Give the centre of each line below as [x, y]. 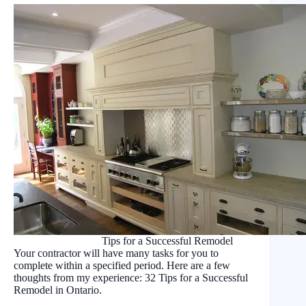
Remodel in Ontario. [58, 290]
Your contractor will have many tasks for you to [116, 253]
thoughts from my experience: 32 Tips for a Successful [131, 277]
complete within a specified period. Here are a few [122, 265]
